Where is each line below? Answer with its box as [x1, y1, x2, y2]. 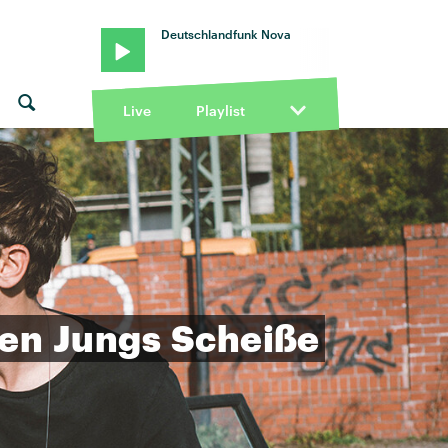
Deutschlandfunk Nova [160, 27, 291, 41]
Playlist [196, 102, 246, 120]
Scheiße [171, 316, 320, 359]
